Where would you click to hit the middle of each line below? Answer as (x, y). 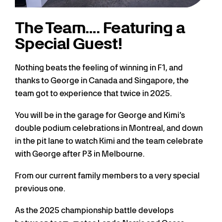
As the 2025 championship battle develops (94, 211)
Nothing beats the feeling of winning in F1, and (99, 68)
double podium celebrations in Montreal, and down (109, 128)
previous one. (40, 189)
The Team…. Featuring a (100, 28)
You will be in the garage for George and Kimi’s (100, 115)
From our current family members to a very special (107, 176)
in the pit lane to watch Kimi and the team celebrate (109, 141)
